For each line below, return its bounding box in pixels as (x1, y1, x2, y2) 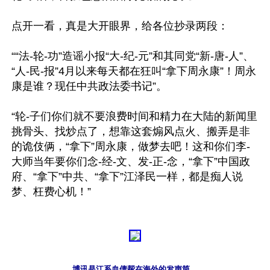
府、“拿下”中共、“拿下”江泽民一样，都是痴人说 (11, 171, 243, 183)
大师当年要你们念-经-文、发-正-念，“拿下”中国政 (11, 155, 250, 168)
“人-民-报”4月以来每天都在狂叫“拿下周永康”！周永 (11, 65, 256, 77)
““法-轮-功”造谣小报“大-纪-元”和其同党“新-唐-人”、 (11, 50, 254, 62)
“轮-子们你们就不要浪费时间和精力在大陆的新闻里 (11, 110, 257, 122)
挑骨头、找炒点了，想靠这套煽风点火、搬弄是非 (11, 125, 250, 137)
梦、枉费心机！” (11, 186, 91, 198)
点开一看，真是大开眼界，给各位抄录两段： (11, 20, 228, 32)
